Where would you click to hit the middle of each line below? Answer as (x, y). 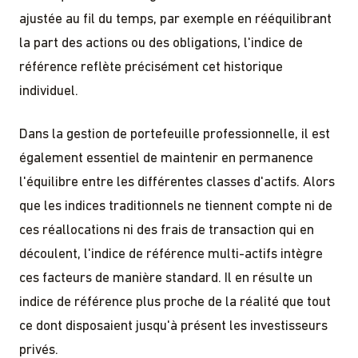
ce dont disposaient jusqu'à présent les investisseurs (173, 326)
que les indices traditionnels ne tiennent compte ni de (176, 206)
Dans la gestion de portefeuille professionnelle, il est (175, 134)
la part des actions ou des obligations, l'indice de (161, 43)
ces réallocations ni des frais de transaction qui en (167, 230)
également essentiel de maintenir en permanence (166, 158)
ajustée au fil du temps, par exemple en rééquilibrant (175, 19)
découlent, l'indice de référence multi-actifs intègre (171, 254)
